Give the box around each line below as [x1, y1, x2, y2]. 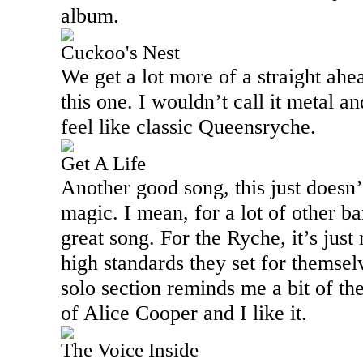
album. [61, 3, 119, 28]
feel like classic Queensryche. [61, 114, 316, 139]
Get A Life [61, 152, 146, 174]
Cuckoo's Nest [61, 41, 180, 63]
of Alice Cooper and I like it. [61, 301, 313, 325]
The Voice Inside [61, 339, 199, 361]
